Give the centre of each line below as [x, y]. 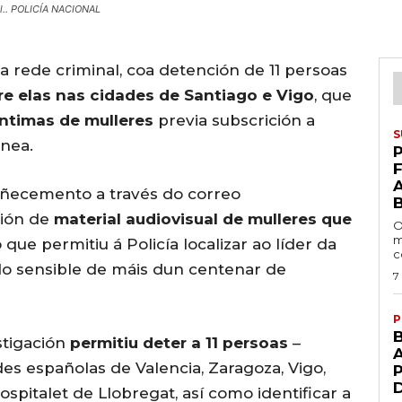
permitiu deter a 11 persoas [179, 343]
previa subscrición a [234, 121]
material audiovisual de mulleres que [203, 219]
